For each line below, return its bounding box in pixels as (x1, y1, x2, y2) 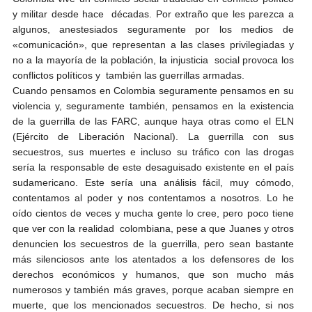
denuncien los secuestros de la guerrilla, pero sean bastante (12, 237, 294, 249)
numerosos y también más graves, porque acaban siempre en (12, 283, 294, 295)
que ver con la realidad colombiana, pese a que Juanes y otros (12, 222, 294, 234)
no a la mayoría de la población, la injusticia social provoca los (12, 54, 294, 65)
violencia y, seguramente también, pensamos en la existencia (12, 100, 294, 111)
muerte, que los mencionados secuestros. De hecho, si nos (12, 299, 294, 311)
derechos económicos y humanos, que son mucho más (12, 268, 294, 280)
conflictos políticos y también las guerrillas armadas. (12, 69, 244, 81)
